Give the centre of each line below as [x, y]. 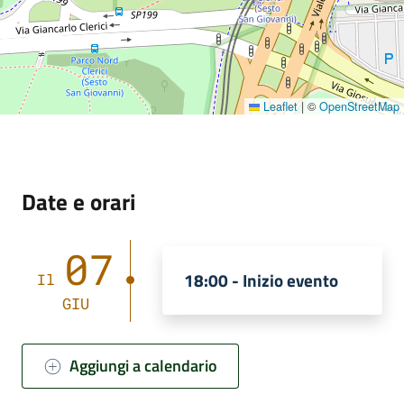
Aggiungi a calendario [144, 366]
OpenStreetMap [359, 106]
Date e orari [78, 201]
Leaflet [279, 106]
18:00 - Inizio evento [261, 281]
